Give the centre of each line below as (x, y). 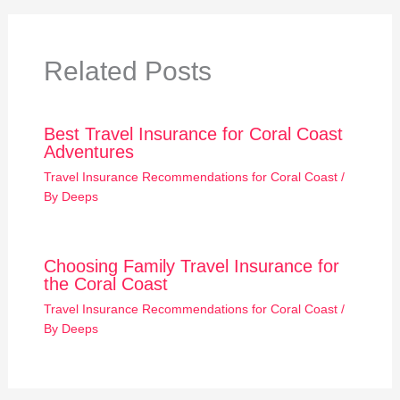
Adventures (88, 151)
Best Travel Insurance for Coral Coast (193, 133)
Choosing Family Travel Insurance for (191, 266)
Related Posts (127, 71)
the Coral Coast (105, 283)
